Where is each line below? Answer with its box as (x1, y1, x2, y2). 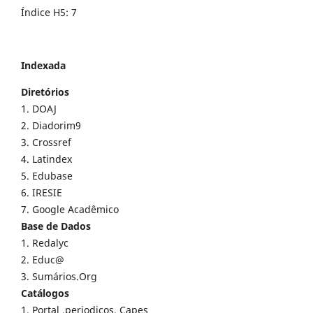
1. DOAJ (21, 101, 57, 115)
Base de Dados (21, 219, 91, 233)
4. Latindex (21, 152, 75, 166)
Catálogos (21, 286, 69, 300)
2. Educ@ (21, 252, 64, 266)
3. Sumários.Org (21, 269, 97, 283)
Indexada (21, 58, 66, 72)
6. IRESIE (21, 185, 62, 199)
